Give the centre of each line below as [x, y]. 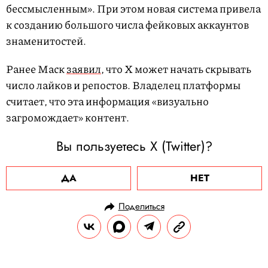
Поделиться [141, 207]
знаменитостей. [46, 41]
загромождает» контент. [68, 118]
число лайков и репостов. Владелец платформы [123, 85]
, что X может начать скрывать [176, 69]
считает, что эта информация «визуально [107, 101]
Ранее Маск [36, 69]
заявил [84, 69]
